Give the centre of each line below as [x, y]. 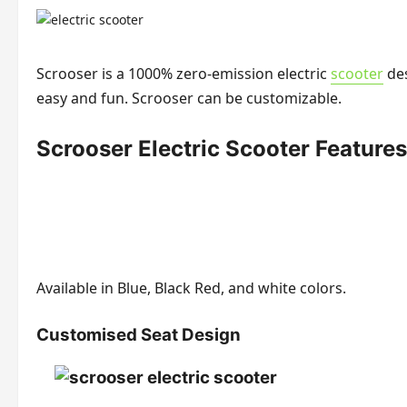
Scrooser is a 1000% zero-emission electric [184, 74]
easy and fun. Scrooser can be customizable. [189, 98]
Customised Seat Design [139, 334]
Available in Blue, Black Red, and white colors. [191, 288]
